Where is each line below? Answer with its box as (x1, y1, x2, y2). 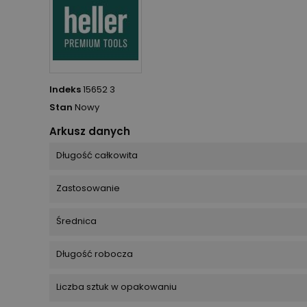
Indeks (49, 83, 81, 97)
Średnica (56, 214, 97, 228)
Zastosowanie (56, 182, 120, 195)
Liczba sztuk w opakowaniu (56, 280, 177, 294)
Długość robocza (56, 247, 133, 261)
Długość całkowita (56, 149, 138, 162)
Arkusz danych (49, 124, 130, 139)
